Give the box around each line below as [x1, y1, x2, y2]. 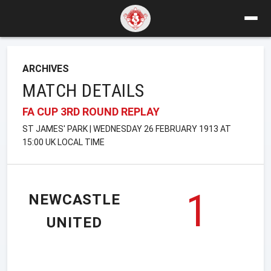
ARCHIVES [22, 62, 69, 74]
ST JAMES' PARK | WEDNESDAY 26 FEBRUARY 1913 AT [22, 123, 231, 134]
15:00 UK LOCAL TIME [22, 137, 105, 147]
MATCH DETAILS [22, 79, 145, 101]
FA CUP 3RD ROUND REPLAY [22, 105, 160, 118]
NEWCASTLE [28, 191, 121, 209]
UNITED [47, 214, 102, 232]
